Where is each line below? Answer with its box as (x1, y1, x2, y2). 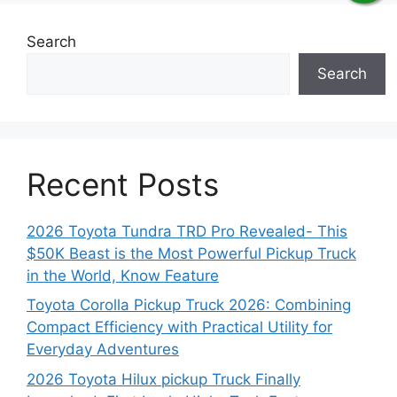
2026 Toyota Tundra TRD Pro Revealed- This (27, 222, 347, 240)
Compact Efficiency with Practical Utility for (27, 318, 332, 337)
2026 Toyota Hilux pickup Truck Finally (27, 370, 300, 388)
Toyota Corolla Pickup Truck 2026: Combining (27, 296, 351, 315)
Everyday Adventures (27, 340, 179, 359)
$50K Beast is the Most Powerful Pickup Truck (27, 244, 356, 262)
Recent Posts (27, 165, 219, 203)
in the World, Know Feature (27, 266, 219, 284)
